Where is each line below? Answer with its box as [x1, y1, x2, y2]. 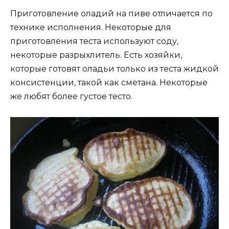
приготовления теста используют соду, [10, 36, 178, 46]
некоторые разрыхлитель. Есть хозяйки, [10, 50, 182, 60]
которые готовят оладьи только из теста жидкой [10, 63, 219, 74]
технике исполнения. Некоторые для [10, 22, 171, 32]
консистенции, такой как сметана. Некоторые [10, 77, 208, 87]
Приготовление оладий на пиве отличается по [10, 8, 213, 18]
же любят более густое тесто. [10, 91, 132, 101]
